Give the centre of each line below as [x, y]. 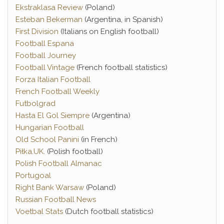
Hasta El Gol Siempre [52, 115]
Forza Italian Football [53, 79]
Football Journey [46, 55]
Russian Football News [56, 199]
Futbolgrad [35, 103]
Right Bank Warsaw [50, 187]
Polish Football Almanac [59, 163]
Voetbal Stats [39, 211]
